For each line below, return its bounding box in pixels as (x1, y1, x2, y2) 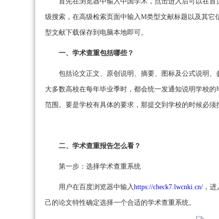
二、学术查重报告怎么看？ (59, 142, 141, 150)
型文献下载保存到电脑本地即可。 (45, 29, 148, 36)
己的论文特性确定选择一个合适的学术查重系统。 (45, 199, 196, 206)
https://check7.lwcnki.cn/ (134, 183, 203, 191)
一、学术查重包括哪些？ (59, 49, 134, 57)
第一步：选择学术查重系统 (59, 163, 141, 170)
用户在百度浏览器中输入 (59, 183, 134, 191)
